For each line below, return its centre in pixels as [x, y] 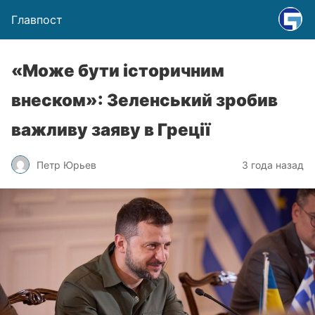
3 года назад [273, 165]
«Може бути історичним [118, 71]
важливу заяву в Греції [111, 130]
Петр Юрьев [66, 165]
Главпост [37, 20]
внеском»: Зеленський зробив [144, 100]
